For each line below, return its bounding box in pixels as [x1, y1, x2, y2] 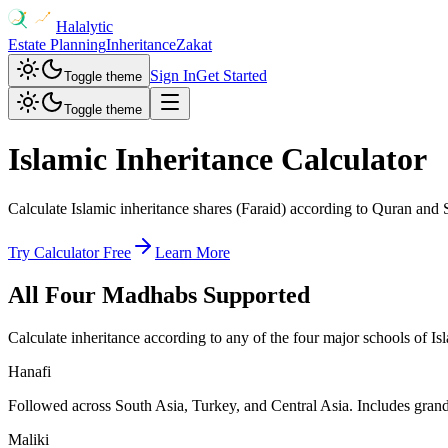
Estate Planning [8, 36, 106, 53]
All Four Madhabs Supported [8, 281, 310, 308]
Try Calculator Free [8, 243, 131, 261]
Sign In [150, 67, 196, 84]
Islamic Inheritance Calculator [8, 141, 427, 178]
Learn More [155, 243, 230, 261]
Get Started [196, 67, 267, 84]
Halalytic [56, 18, 113, 35]
